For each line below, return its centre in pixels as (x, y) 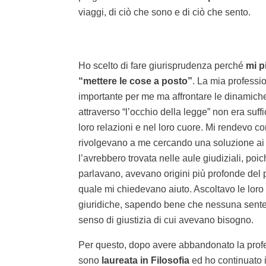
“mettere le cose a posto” (135, 81)
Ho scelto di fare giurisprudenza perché (162, 65)
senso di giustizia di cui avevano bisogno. (166, 220)
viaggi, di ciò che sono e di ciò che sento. (164, 12)
